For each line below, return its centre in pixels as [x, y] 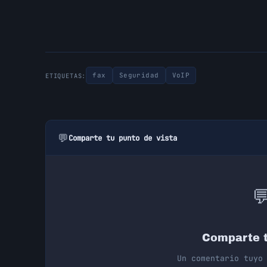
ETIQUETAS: [66, 75]
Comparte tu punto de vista [123, 138]
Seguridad [139, 75]
